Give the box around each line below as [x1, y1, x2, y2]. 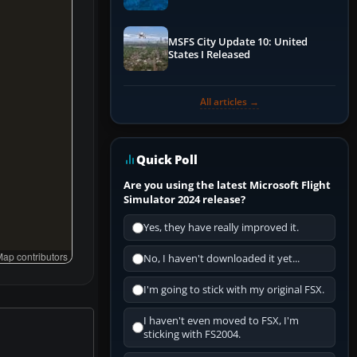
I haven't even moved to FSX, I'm [143, 314, 299, 328]
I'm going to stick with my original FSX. [143, 283, 324, 297]
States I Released [168, 48, 250, 62]
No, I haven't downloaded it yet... [143, 252, 300, 266]
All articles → [200, 95, 259, 109]
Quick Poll [136, 151, 198, 168]
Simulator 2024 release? [124, 192, 245, 207]
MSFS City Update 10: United [168, 35, 308, 49]
